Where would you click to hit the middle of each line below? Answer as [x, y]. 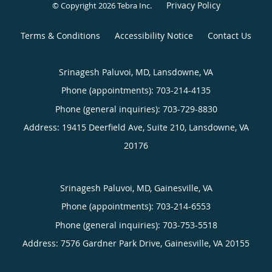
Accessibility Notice [154, 36]
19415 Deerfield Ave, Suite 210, [125, 127]
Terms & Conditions [60, 36]
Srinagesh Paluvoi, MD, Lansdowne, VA [136, 72]
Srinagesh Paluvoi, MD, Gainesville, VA [136, 188]
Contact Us [229, 36]
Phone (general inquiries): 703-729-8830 [136, 109]
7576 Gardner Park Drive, [113, 243]
